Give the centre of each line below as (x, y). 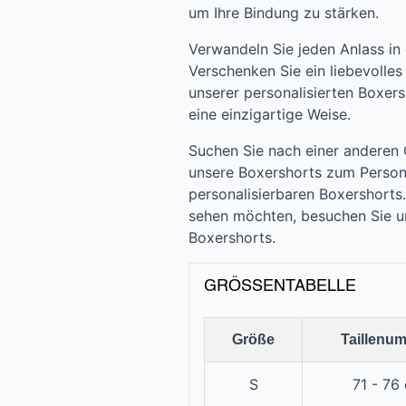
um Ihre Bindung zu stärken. (284, 13)
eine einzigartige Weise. (270, 115)
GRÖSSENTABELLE (275, 287)
